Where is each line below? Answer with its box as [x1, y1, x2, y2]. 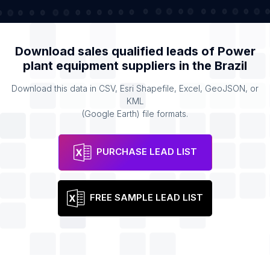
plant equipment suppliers [23, 58, 176, 73]
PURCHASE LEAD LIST [96, 146, 197, 158]
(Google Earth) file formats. [82, 108, 188, 119]
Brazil [215, 58, 247, 73]
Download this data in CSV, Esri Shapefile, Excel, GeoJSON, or [11, 83, 259, 93]
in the [176, 58, 215, 73]
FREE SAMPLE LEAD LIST [90, 192, 203, 204]
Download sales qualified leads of [14, 44, 218, 58]
